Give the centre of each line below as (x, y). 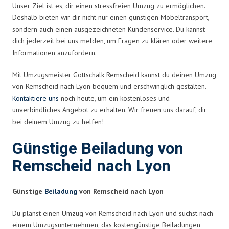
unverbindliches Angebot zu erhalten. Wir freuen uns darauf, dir (109, 110)
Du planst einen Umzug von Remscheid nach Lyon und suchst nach (113, 213)
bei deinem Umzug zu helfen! (58, 121)
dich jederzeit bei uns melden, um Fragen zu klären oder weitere (112, 41)
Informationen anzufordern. (54, 52)
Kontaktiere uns (36, 98)
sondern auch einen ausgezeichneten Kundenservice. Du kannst (109, 29)
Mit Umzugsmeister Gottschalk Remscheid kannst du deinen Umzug (114, 74)
